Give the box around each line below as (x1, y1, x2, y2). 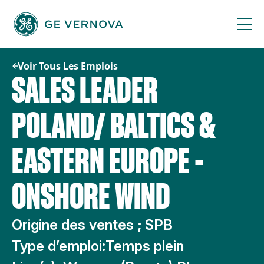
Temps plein (105, 237, 184, 255)
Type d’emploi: (12, 237, 105, 255)
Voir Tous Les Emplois (18, 60, 118, 72)
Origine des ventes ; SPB (12, 216, 173, 233)
